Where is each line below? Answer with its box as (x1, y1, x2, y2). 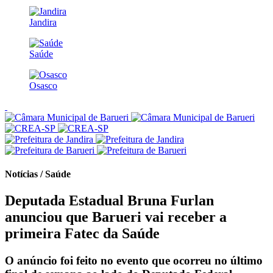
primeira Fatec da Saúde (5, 225, 160, 242)
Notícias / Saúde (5, 169, 71, 180)
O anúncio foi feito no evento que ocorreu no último (5, 254, 263, 268)
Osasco (29, 80, 57, 91)
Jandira (29, 16, 57, 27)
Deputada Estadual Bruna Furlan (5, 193, 214, 209)
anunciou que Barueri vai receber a (5, 209, 227, 225)
